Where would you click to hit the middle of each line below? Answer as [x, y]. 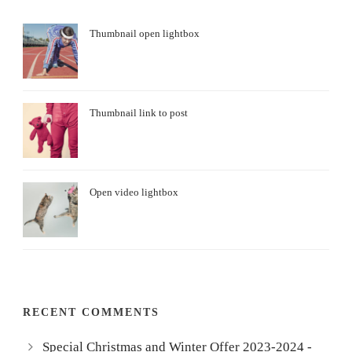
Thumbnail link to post [139, 113]
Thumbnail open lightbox [145, 34]
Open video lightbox [134, 192]
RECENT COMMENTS [91, 313]
